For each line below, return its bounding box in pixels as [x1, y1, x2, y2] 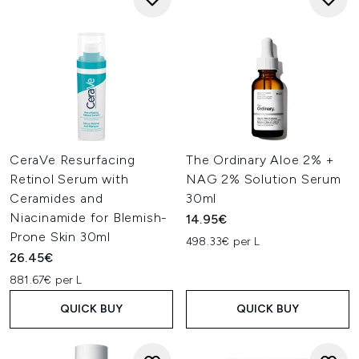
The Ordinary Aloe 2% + [186, 152, 334, 167]
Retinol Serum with [10, 171, 129, 187]
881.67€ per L [10, 273, 83, 287]
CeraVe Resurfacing [10, 152, 135, 167]
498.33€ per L [186, 235, 260, 248]
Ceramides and [10, 191, 103, 206]
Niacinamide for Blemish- [10, 210, 168, 225]
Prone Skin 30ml [10, 229, 111, 244]
